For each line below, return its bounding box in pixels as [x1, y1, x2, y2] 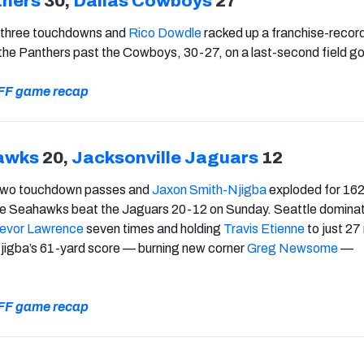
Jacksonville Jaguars [71, 148, 258, 167]
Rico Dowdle [128, 25, 201, 40]
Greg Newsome [247, 240, 338, 255]
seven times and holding [84, 221, 223, 236]
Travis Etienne [223, 221, 305, 236]
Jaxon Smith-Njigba [152, 182, 266, 197]
